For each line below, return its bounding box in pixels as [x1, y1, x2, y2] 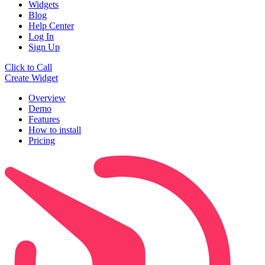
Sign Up [28, 42, 60, 53]
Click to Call [5, 62, 52, 73]
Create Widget [5, 73, 58, 83]
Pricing [28, 135, 55, 146]
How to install [28, 125, 81, 135]
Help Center [28, 21, 74, 31]
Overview [28, 93, 66, 104]
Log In [28, 31, 54, 42]
